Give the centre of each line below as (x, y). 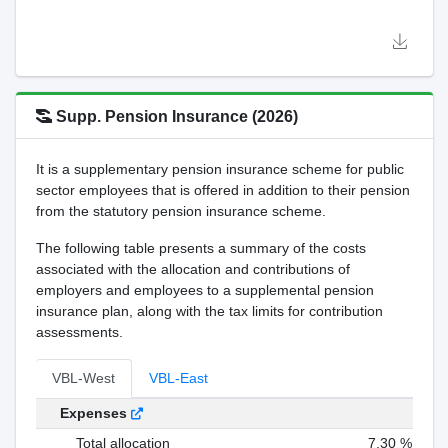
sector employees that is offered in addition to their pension (222, 190)
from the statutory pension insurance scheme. (180, 211)
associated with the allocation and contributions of (192, 269)
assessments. (79, 332)
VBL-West (83, 378)
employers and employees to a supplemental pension (204, 290)
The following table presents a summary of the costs (200, 248)
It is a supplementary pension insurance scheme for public (219, 169)
